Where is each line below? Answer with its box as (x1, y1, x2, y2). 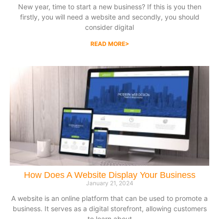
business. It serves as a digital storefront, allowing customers (12, 204, 207, 213)
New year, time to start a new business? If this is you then (18, 2, 201, 11)
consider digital (85, 23, 134, 32)
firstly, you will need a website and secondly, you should (20, 13, 199, 22)
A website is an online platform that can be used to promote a (11, 194, 208, 203)
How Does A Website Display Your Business (23, 170, 196, 180)
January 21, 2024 (86, 179, 133, 187)
